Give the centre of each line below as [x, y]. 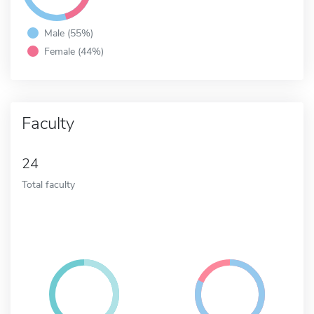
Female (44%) [74, 51]
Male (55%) [69, 33]
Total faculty [48, 184]
